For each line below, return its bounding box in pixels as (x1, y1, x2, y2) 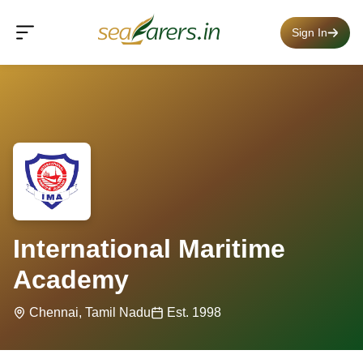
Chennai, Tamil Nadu (29, 305, 151, 319)
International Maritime (13, 234, 285, 263)
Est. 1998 (167, 305, 221, 319)
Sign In (292, 25, 327, 39)
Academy (13, 265, 129, 294)
